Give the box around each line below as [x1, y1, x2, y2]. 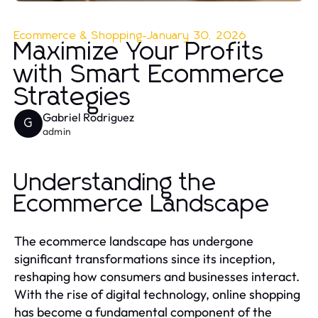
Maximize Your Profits [14, 39, 265, 65]
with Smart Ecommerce [14, 62, 285, 88]
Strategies [14, 84, 132, 111]
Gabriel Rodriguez [43, 109, 134, 124]
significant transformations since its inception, [14, 250, 275, 267]
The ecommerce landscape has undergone [14, 232, 253, 249]
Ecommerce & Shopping [14, 29, 143, 41]
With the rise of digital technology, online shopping [14, 285, 300, 302]
